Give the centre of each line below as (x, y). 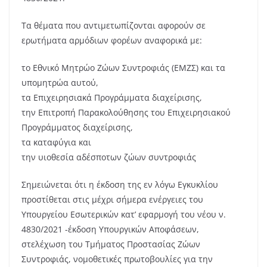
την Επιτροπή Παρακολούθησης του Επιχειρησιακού (126, 113)
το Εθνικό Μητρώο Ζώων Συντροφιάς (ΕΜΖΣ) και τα (123, 68)
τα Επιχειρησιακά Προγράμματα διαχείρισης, (112, 98)
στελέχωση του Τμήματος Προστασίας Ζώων (111, 244)
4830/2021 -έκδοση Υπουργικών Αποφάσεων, (110, 229)
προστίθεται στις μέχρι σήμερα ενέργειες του (112, 200)
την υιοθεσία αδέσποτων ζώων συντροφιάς (109, 157)
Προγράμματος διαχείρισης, (77, 128)
